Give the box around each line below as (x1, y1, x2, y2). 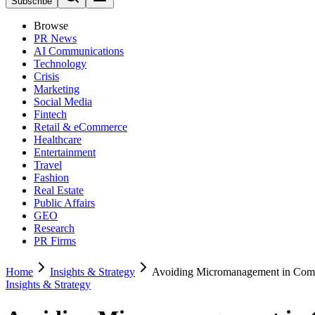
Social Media (34, 96, 92, 108)
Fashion (34, 172, 69, 184)
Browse (34, 20, 68, 32)
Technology (34, 58, 86, 70)
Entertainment (34, 146, 96, 158)
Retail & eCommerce (34, 121, 127, 133)
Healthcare (34, 134, 82, 146)
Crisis (34, 70, 59, 82)
